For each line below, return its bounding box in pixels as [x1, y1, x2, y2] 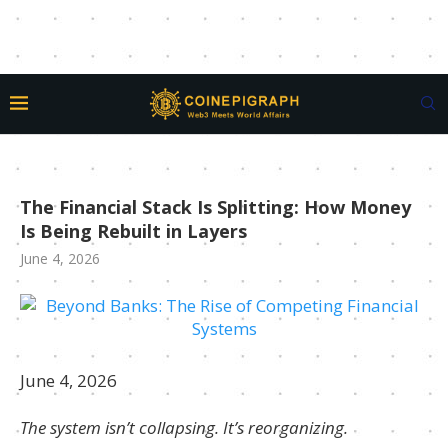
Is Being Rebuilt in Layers [20, 219, 247, 243]
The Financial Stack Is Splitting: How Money [20, 195, 411, 219]
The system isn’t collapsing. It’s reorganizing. [20, 416, 348, 439]
